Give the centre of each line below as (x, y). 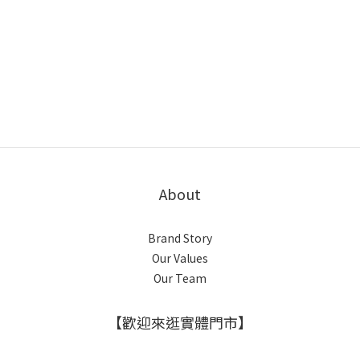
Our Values (180, 258)
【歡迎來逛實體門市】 (180, 322)
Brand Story (180, 238)
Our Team (180, 278)
